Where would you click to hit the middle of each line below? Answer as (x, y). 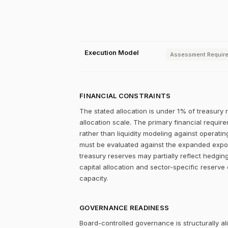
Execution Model (112, 52)
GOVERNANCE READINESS (124, 208)
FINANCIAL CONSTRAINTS (125, 96)
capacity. (94, 178)
